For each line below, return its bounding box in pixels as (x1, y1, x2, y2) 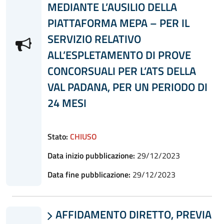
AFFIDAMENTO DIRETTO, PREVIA (52, 206, 211, 222)
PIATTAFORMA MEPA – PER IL (47, 14, 189, 31)
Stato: (47, 130, 68, 142)
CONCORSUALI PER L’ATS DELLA (47, 62, 196, 79)
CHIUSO (69, 130, 97, 142)
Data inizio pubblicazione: (47, 149, 135, 161)
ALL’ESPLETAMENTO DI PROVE (47, 46, 191, 63)
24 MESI (47, 94, 86, 111)
